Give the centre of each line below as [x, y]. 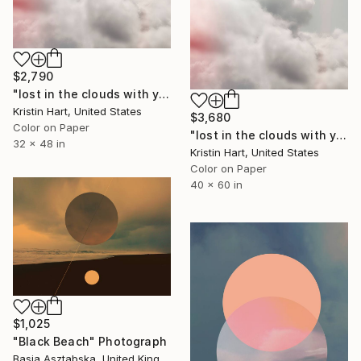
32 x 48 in [39, 144]
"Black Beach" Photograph [90, 341]
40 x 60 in [216, 185]
